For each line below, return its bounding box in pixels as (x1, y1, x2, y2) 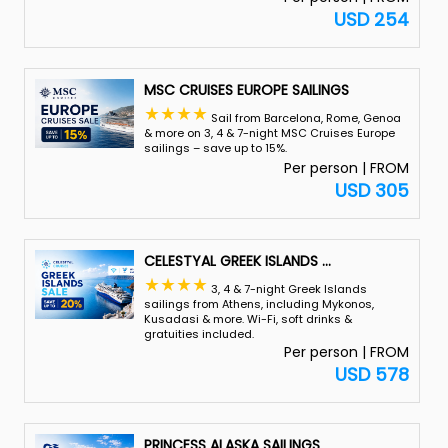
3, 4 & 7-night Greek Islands (207, 281, 367, 297)
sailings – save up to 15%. (143, 140, 287, 156)
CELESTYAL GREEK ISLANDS (143, 251, 318, 271)
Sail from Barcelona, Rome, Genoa (207, 110, 401, 126)
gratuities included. (143, 326, 254, 342)
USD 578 (335, 362, 410, 387)
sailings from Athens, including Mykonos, (143, 296, 374, 312)
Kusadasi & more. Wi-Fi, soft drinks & (143, 311, 352, 327)
